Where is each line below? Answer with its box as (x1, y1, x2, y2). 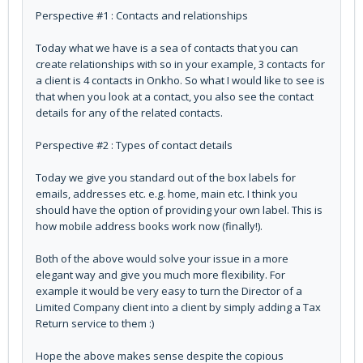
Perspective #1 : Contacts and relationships (36, 8, 248, 23)
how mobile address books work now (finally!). (36, 219, 265, 234)
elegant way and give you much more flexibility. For (36, 267, 285, 283)
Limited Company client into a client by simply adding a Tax (36, 300, 321, 315)
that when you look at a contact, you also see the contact (36, 89, 314, 105)
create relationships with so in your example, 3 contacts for (36, 57, 325, 72)
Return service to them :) (36, 316, 154, 331)
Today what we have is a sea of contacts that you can (36, 41, 298, 56)
